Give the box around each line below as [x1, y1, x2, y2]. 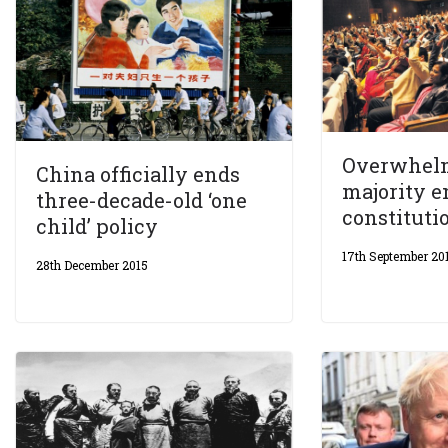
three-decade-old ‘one [36, 186, 247, 213]
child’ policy [36, 212, 158, 239]
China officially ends [36, 160, 240, 187]
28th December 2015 [36, 256, 148, 273]
